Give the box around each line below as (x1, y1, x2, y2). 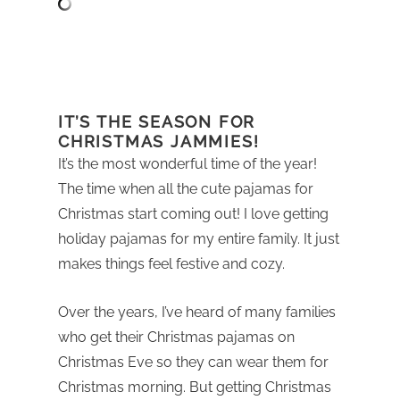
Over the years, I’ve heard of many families (58, 303, 336, 321)
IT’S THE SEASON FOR (58, 112, 256, 131)
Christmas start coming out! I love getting (58, 204, 329, 222)
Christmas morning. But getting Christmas (58, 378, 331, 396)
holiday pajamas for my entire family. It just (58, 229, 339, 247)
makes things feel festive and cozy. (58, 254, 285, 272)
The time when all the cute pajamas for (58, 179, 313, 197)
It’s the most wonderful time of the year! (58, 154, 317, 172)
